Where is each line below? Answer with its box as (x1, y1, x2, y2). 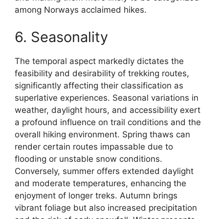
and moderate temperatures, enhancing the (15, 178, 186, 188)
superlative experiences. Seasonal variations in (15, 92, 198, 103)
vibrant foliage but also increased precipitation (15, 202, 197, 213)
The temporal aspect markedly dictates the (15, 56, 184, 66)
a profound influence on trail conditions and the (15, 117, 201, 127)
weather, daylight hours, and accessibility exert (15, 105, 200, 115)
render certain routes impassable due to (15, 141, 173, 152)
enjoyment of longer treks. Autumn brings (15, 190, 177, 200)
